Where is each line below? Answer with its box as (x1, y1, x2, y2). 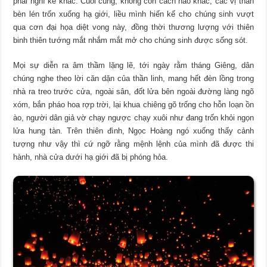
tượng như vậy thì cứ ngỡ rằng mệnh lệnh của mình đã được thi (13, 139, 254, 149)
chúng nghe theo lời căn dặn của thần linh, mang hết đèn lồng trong (13, 74, 254, 83)
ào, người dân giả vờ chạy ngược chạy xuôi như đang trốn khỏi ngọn (13, 113, 254, 123)
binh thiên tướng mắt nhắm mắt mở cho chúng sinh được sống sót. (13, 36, 249, 45)
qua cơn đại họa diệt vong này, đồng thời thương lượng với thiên (13, 23, 254, 32)
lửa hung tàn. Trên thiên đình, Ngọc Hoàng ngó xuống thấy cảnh (13, 126, 254, 136)
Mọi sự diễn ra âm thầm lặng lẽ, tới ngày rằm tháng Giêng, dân (13, 61, 254, 70)
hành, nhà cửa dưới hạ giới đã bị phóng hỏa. (13, 153, 169, 162)
